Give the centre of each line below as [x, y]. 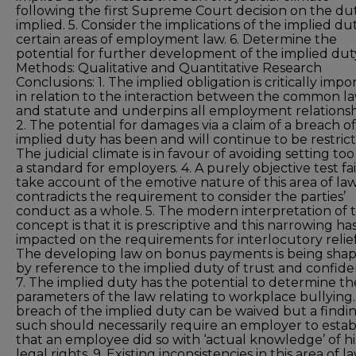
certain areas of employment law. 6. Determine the [176, 39]
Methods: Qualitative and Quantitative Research [169, 68]
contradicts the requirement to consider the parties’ [181, 197]
